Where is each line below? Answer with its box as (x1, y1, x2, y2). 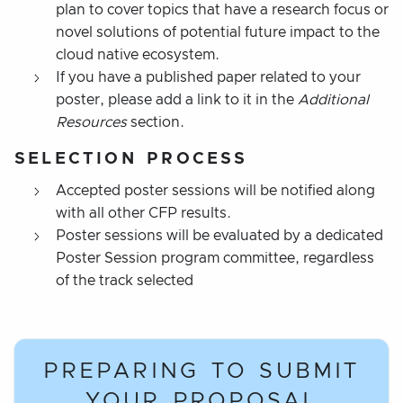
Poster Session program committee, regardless (56, 250, 374, 265)
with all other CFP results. (56, 205, 231, 220)
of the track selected (56, 273, 193, 288)
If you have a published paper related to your (56, 69, 361, 85)
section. (127, 114, 184, 130)
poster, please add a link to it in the (56, 92, 298, 107)
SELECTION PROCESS (14, 150, 248, 167)
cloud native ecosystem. (56, 47, 219, 62)
